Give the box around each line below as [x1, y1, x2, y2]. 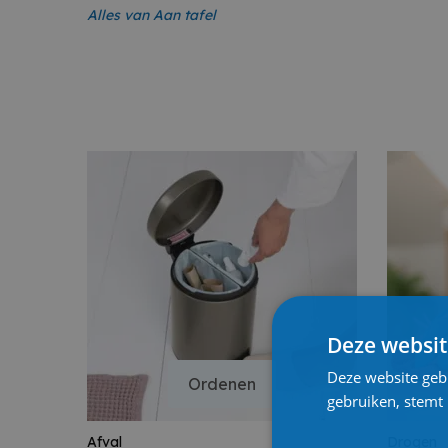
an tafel [163, 6, 216, 24]
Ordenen [188, 373, 256, 394]
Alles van [87, 6, 153, 24]
